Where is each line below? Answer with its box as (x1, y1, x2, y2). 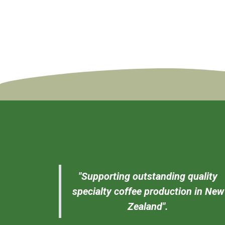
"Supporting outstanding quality (78, 170, 217, 183)
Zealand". (128, 200, 168, 213)
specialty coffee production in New (72, 185, 224, 198)
